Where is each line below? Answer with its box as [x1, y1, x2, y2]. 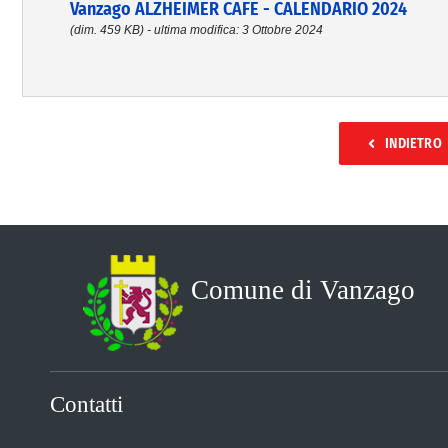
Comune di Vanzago [190, 274, 415, 305]
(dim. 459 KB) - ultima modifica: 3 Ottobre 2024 [69, 23, 323, 38]
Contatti [49, 391, 123, 417]
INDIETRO [385, 135, 442, 153]
